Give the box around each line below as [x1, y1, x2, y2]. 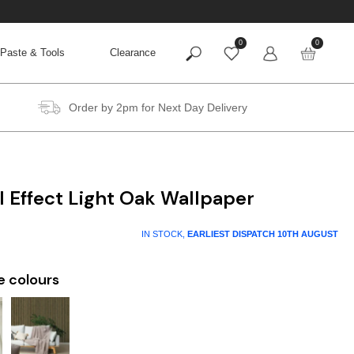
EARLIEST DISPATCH [187, 228, 277, 239]
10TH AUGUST [277, 228, 338, 239]
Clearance [110, 47, 156, 59]
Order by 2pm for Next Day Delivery [68, 100, 247, 114]
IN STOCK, [141, 228, 187, 239]
